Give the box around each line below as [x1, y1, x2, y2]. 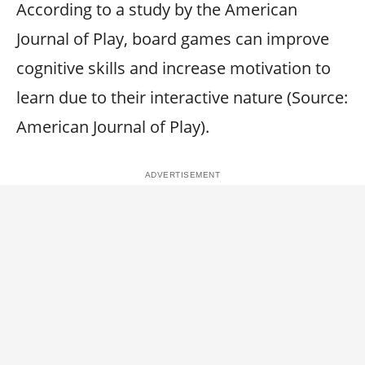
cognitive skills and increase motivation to [16, 56, 331, 79]
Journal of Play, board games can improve [16, 27, 329, 50]
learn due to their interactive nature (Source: [16, 86, 348, 108]
